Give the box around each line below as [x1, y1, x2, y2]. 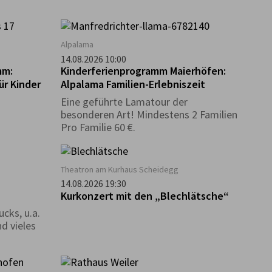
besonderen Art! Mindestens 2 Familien [60, 107, 237, 121]
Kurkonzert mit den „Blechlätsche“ [60, 188, 229, 203]
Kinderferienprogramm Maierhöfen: [60, 64, 226, 78]
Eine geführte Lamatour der [60, 94, 188, 109]
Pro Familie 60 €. [60, 120, 135, 134]
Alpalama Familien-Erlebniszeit [60, 77, 205, 92]
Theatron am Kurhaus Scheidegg [60, 163, 178, 175]
